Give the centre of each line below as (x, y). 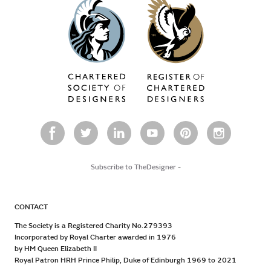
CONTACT (31, 207)
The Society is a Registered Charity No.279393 (93, 226)
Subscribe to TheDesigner (133, 168)
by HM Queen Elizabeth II (55, 249)
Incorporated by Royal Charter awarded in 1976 (95, 238)
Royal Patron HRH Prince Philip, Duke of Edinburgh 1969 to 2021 (125, 261)
